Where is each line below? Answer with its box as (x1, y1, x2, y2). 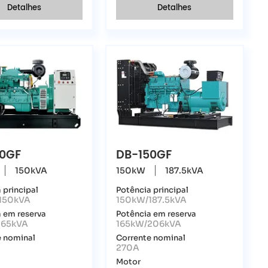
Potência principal (116, 185, 189, 195)
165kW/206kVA (116, 218, 182, 229)
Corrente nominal (116, 233, 186, 243)
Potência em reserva (116, 209, 197, 219)
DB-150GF (116, 145, 172, 165)
